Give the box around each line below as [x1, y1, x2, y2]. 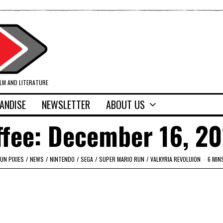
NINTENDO [50, 154, 75, 163]
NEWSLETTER [42, 97, 90, 112]
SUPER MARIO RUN [99, 154, 144, 163]
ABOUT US [106, 97, 145, 112]
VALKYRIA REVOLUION [150, 154, 201, 163]
